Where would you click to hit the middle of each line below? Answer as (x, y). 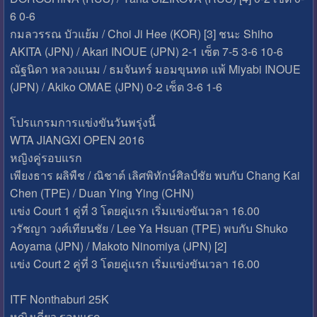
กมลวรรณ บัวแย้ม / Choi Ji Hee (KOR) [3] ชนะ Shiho (141, 33)
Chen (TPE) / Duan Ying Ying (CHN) (102, 192)
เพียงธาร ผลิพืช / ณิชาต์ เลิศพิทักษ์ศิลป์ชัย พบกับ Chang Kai (155, 175)
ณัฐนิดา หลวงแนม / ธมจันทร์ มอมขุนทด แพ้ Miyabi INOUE (155, 69)
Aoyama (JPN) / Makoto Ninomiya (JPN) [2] (118, 246)
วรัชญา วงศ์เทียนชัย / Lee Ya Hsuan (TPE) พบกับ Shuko (149, 228)
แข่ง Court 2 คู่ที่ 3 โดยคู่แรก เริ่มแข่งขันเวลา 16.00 (134, 263)
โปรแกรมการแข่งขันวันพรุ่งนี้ (82, 122)
